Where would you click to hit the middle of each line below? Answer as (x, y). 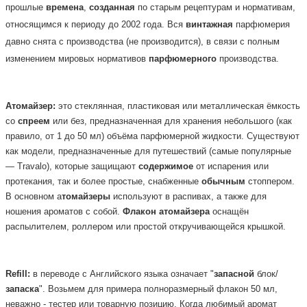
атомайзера (184, 211)
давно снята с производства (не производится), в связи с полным (143, 41)
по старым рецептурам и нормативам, (215, 7)
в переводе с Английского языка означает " (122, 274)
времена (65, 7)
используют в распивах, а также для (190, 196)
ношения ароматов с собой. (64, 211)
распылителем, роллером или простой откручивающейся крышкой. (146, 226)
